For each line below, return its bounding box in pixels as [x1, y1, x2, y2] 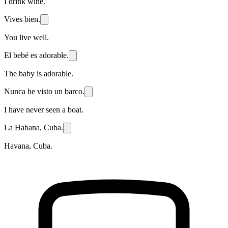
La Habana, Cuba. [4, 123, 63, 132]
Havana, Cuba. [4, 141, 52, 151]
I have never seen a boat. [4, 105, 83, 115]
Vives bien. [4, 15, 40, 24]
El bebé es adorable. [4, 51, 69, 60]
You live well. [4, 33, 49, 42]
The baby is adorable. [4, 69, 73, 78]
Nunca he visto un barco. [4, 87, 84, 96]
